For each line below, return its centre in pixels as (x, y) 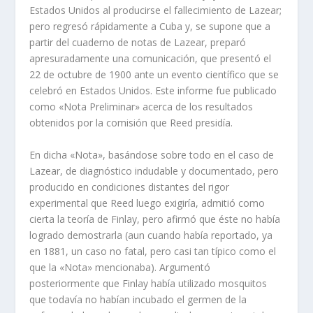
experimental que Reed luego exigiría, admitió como (147, 203)
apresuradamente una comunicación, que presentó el (151, 59)
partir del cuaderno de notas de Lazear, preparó (138, 43)
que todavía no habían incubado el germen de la (138, 299)
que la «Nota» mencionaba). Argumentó (120, 267)
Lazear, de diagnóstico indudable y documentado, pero (154, 170)
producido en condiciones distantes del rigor (130, 187)
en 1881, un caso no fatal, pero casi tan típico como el (153, 251)
